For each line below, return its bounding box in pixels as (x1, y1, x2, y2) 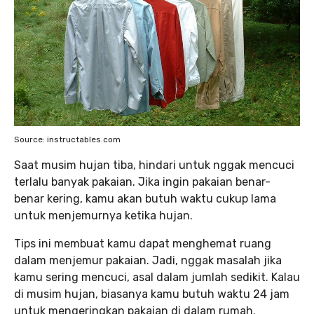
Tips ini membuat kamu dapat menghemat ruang (14, 237, 271, 250)
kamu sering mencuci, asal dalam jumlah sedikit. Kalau (14, 271, 300, 284)
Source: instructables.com (14, 135, 121, 144)
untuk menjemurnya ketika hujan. (14, 209, 193, 222)
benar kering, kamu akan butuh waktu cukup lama (14, 192, 276, 205)
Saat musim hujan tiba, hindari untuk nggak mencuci (14, 158, 294, 172)
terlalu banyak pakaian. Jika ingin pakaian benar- (14, 175, 271, 189)
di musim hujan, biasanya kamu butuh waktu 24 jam (14, 287, 289, 301)
